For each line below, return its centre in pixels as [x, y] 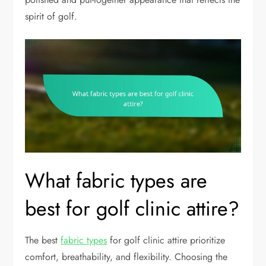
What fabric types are [116, 180]
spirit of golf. [51, 17]
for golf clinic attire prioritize [166, 240]
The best [43, 240]
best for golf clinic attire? [132, 208]
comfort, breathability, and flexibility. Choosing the [126, 256]
